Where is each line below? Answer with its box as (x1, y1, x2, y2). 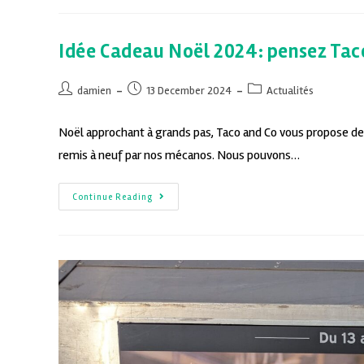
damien (77, 84, 111, 98)
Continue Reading (72, 192, 153, 203)
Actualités (266, 84, 314, 98)
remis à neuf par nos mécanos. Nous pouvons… (58, 147, 300, 164)
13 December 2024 (146, 84, 232, 98)
